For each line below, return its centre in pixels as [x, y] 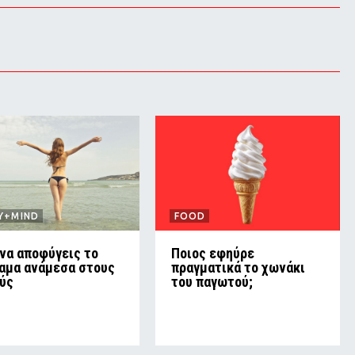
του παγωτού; [212, 281]
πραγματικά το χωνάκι [238, 267]
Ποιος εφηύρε [212, 253]
